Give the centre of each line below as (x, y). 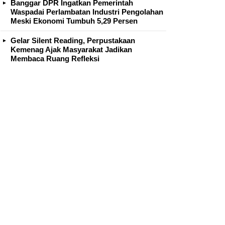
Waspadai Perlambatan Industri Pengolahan (87, 12)
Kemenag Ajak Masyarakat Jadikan (71, 49)
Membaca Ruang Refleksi (55, 58)
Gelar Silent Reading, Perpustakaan (73, 40)
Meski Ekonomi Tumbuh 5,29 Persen (74, 21)
